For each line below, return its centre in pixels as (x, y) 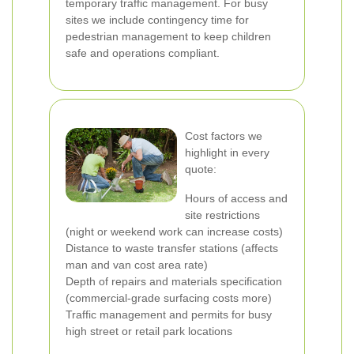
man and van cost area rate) (137, 265)
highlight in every (227, 153)
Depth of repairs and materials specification (174, 281)
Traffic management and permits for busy (169, 314)
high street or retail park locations (149, 331)
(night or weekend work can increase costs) (174, 232)
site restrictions (222, 215)
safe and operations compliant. (143, 53)
